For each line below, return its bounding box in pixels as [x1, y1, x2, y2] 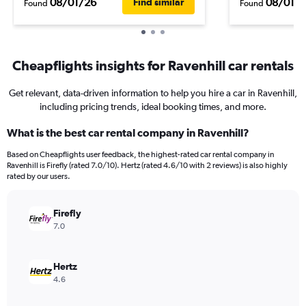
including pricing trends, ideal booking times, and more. [40, 101, 266, 112]
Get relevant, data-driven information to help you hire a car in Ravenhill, [9, 87, 297, 98]
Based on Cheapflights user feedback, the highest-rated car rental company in [7, 150, 274, 159]
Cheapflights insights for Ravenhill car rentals [12, 57, 294, 73]
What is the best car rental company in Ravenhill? [7, 126, 249, 139]
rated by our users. [7, 171, 70, 181]
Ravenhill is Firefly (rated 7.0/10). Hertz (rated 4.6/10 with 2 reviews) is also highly [7, 161, 288, 170]
